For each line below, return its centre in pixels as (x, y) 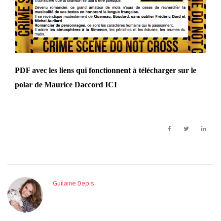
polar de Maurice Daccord (60, 84)
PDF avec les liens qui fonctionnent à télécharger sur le (106, 70)
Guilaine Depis (74, 183)
